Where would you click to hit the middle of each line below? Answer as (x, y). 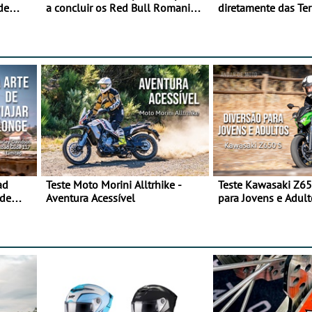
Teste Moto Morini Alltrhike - (114, 185)
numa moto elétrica (92, 21)
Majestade (242, 21)
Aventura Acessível (91, 198)
